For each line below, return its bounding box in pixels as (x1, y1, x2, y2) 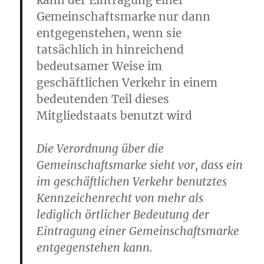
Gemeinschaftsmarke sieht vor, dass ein (37, 158, 243, 172)
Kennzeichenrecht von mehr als (37, 191, 204, 205)
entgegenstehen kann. (37, 240, 153, 255)
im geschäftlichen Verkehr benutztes (37, 174, 227, 189)
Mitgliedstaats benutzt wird (37, 108, 193, 123)
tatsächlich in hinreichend (37, 42, 184, 57)
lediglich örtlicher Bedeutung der (37, 207, 210, 222)
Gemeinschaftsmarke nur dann (37, 9, 211, 24)
